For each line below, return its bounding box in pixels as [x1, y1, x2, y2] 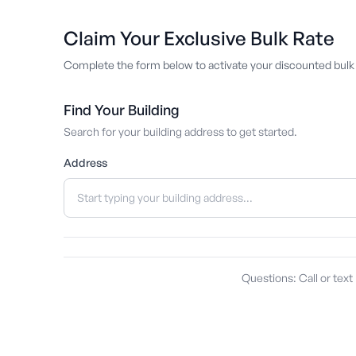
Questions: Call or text [242, 271, 353, 284]
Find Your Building [64, 101, 180, 118]
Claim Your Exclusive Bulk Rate [64, 26, 335, 50]
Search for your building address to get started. [64, 125, 297, 138]
